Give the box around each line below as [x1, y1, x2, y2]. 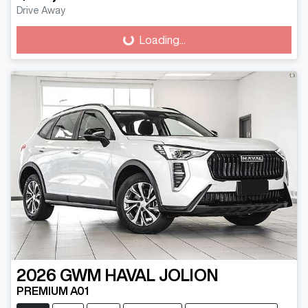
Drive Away [16, 5, 65, 15]
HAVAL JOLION [105, 267, 219, 284]
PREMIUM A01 [16, 285, 89, 297]
